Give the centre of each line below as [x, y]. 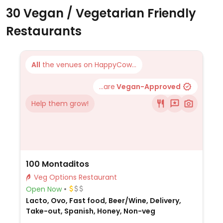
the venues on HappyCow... [88, 65]
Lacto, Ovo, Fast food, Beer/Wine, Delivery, [103, 201]
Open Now [44, 189]
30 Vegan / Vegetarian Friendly [101, 13]
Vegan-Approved [148, 87]
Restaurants [44, 31]
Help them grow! [60, 104]
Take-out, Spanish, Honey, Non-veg [90, 211]
